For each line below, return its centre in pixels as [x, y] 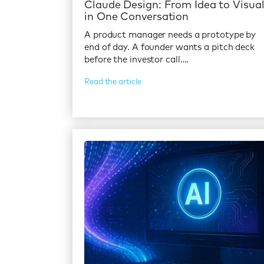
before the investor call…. [137, 60]
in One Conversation [137, 17]
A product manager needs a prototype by [170, 35]
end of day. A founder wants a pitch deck [169, 47]
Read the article [113, 82]
